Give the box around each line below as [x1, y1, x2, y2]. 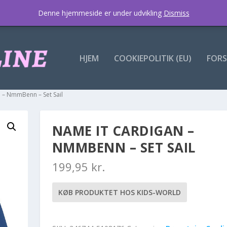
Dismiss [163, 8, 190, 18]
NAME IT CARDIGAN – [52, 122, 195, 140]
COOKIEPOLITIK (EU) [113, 53, 192, 64]
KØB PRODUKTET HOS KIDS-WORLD [58, 187, 181, 198]
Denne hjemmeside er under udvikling [37, 8, 164, 18]
